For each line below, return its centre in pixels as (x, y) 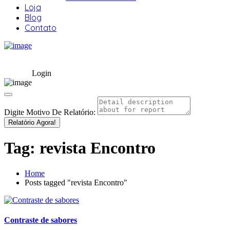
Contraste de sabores (41, 220)
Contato (41, 28)
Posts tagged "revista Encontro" (76, 182)
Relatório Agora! (32, 122)
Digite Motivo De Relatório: (50, 112)
